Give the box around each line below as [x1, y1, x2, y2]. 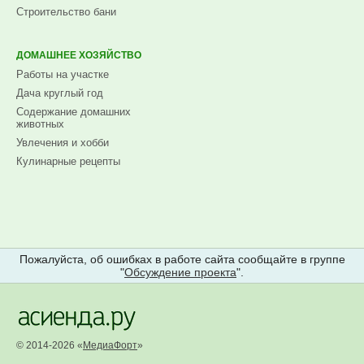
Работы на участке [16, 67, 109, 80]
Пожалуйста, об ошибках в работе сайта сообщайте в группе [19, 252, 345, 266]
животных [16, 117, 64, 130]
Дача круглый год [16, 86, 103, 99]
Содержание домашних [16, 105, 131, 118]
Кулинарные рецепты [16, 154, 120, 167]
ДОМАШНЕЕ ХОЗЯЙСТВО [16, 49, 141, 61]
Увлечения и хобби [16, 136, 109, 149]
